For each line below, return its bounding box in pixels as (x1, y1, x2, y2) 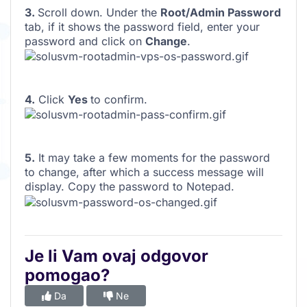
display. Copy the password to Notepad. (25, 180, 234, 194)
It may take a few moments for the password (35, 151, 270, 165)
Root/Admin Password (160, 5, 281, 20)
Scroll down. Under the (38, 5, 160, 20)
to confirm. (90, 93, 147, 107)
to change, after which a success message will (25, 165, 264, 180)
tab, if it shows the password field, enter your (25, 20, 260, 34)
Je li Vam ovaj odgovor (25, 245, 208, 266)
